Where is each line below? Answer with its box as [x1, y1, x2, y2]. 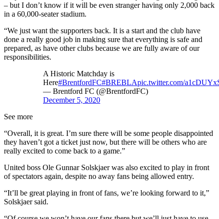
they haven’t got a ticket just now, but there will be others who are [4, 137, 207, 146]
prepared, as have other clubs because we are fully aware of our [4, 44, 199, 52]
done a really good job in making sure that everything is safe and [4, 35, 202, 44]
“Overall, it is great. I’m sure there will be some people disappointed [4, 129, 213, 137]
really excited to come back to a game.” [4, 146, 125, 155]
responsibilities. [4, 52, 51, 61]
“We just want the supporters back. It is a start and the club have [4, 26, 200, 35]
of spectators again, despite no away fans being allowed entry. [4, 172, 194, 180]
